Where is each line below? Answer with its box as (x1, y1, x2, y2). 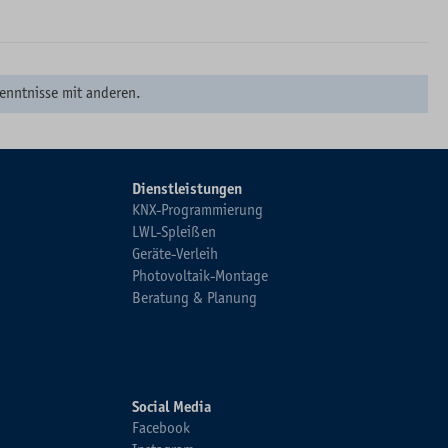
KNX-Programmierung (132, 201, 263, 219)
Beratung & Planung (132, 289, 257, 307)
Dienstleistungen (132, 180, 242, 198)
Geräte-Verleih (132, 245, 218, 263)
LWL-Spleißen (132, 223, 216, 241)
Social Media (132, 398, 211, 416)
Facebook (132, 419, 190, 437)
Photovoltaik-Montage (132, 267, 268, 285)
